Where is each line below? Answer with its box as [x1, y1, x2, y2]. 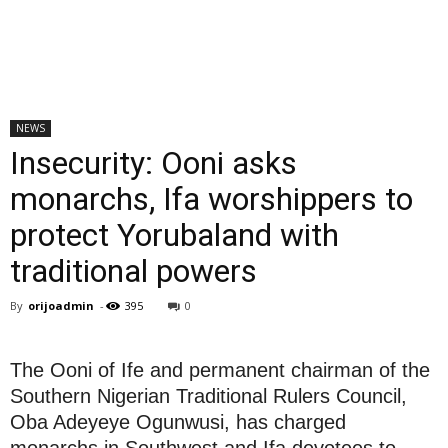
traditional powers [10, 252, 257, 290]
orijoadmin [28, 298, 94, 313]
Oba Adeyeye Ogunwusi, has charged [10, 411, 346, 433]
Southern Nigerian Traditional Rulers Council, [10, 385, 407, 407]
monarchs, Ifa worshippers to [10, 180, 413, 218]
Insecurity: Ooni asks [10, 144, 297, 182]
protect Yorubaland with [10, 216, 339, 254]
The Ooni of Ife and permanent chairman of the [10, 359, 430, 381]
